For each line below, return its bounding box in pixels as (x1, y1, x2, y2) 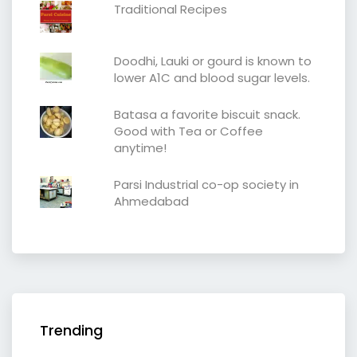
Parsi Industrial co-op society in (113, 175, 299, 193)
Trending (40, 320, 103, 340)
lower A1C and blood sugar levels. (113, 69, 310, 86)
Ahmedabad (113, 192, 189, 210)
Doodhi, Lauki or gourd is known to (113, 52, 312, 69)
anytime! (113, 139, 167, 156)
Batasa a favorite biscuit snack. (113, 105, 300, 123)
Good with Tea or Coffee (113, 122, 263, 139)
